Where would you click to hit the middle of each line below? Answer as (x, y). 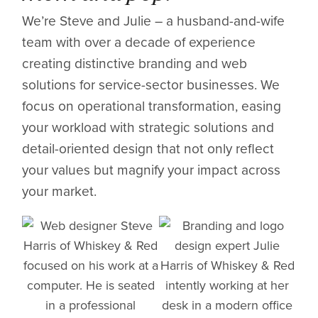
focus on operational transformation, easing (152, 105)
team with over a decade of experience (139, 41)
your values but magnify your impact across (152, 169)
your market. (60, 190)
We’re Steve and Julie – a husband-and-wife (154, 20)
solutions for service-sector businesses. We (151, 84)
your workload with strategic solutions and (148, 126)
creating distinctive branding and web (135, 62)
